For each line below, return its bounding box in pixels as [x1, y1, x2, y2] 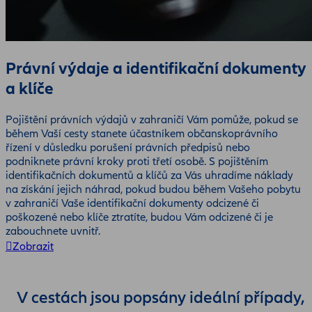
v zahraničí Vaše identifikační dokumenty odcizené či [6, 196, 259, 210]
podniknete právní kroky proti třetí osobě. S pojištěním [6, 154, 268, 169]
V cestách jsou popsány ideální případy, [17, 287, 305, 308]
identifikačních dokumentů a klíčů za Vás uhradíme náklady [6, 168, 293, 182]
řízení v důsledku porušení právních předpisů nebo [6, 140, 250, 155]
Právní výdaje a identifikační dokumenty [6, 58, 306, 79]
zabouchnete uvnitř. [6, 224, 100, 238]
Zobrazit [13, 239, 54, 253]
